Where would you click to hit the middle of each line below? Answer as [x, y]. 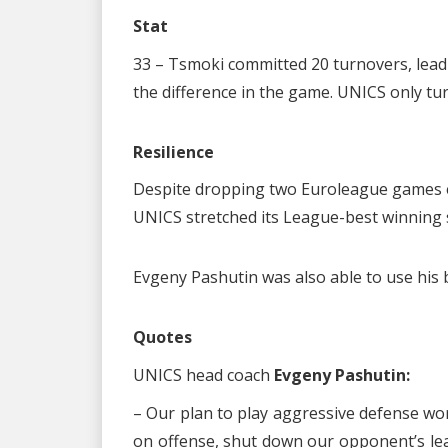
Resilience [173, 151]
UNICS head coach [201, 374]
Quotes [162, 337]
